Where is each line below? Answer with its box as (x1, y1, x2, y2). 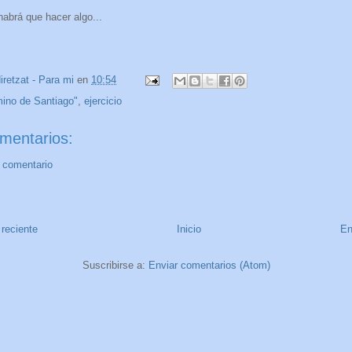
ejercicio (84, 94, 122, 107)
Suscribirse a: (82, 259, 148, 272)
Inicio (177, 223, 201, 236)
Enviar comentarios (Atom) (148, 259, 270, 272)
